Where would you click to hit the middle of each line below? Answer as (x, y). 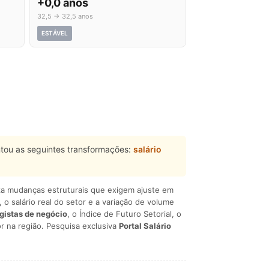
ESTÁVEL (55, 33)
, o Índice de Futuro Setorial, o (124, 214)
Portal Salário (145, 226)
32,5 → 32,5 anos (65, 16)
